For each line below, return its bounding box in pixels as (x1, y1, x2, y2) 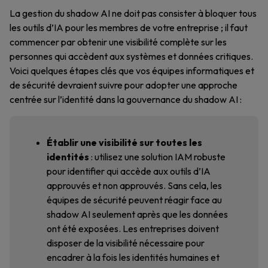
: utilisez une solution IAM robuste (89, 151, 226, 163)
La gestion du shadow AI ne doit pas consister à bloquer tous (10, 7, 257, 19)
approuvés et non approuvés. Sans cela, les (47, 179, 222, 191)
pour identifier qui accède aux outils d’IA (47, 165, 211, 177)
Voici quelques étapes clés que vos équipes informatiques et (10, 65, 254, 77)
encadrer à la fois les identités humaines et (47, 251, 220, 263)
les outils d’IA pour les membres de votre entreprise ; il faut (10, 22, 248, 33)
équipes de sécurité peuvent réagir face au (47, 194, 222, 206)
